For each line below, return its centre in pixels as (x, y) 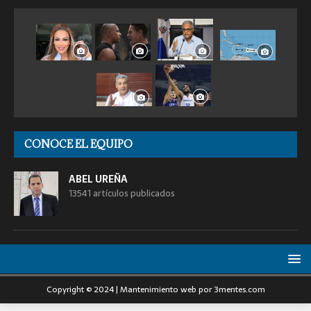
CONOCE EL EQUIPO (78, 144)
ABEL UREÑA (98, 179)
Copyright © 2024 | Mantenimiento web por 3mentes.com (155, 290)
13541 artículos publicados (122, 194)
